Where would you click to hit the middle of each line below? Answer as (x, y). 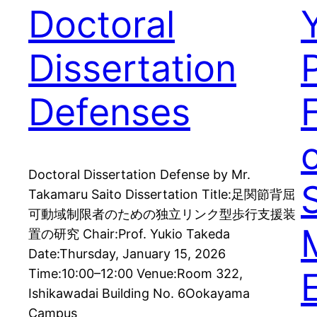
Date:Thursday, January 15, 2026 (127, 253)
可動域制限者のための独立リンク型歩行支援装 (162, 214)
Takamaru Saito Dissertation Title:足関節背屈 (162, 194)
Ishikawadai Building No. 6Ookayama (139, 293)
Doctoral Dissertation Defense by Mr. (139, 174)
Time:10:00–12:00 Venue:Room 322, (136, 273)
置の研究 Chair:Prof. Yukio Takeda (129, 234)
